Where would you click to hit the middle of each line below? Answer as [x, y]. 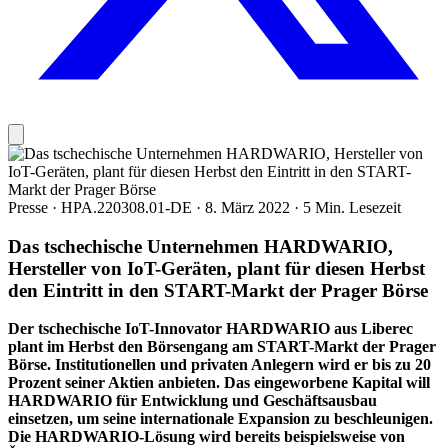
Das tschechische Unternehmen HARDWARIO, [200, 246]
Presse [30, 207]
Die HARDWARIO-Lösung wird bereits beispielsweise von [206, 437]
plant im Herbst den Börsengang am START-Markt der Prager [222, 347]
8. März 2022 [249, 207]
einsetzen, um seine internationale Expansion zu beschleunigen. [220, 419]
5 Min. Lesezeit [352, 207]
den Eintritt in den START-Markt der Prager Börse [218, 290]
